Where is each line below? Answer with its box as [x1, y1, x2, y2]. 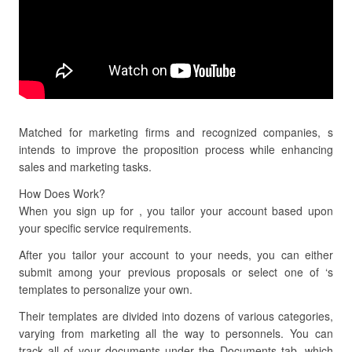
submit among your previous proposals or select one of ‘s [19, 264, 333, 280]
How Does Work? [19, 185, 105, 201]
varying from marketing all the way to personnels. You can [19, 325, 333, 341]
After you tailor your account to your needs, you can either [19, 247, 333, 262]
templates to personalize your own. [19, 281, 192, 297]
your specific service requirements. [19, 220, 192, 236]
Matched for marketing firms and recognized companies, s [19, 124, 333, 140]
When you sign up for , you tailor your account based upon [19, 203, 333, 218]
